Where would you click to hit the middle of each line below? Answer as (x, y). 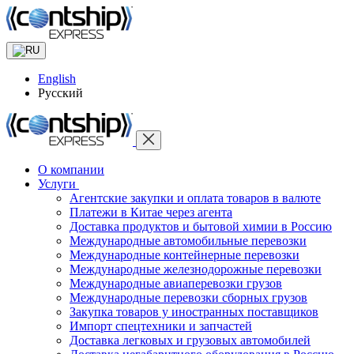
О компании (71, 169)
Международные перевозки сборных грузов (188, 298)
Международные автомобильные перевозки (188, 241)
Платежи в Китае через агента (151, 212)
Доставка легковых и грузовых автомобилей (190, 340)
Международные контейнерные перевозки (185, 255)
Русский (60, 93)
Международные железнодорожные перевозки (196, 269)
